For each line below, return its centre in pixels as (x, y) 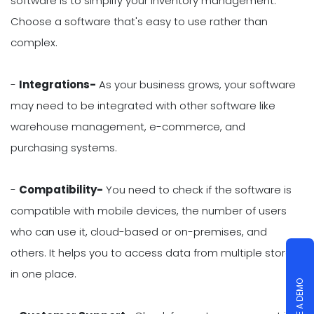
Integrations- (57, 84)
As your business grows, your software (196, 84)
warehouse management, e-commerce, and (128, 126)
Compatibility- (61, 189)
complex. (34, 42)
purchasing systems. (64, 147)
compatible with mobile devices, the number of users (149, 210)
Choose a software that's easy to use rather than (139, 21)
